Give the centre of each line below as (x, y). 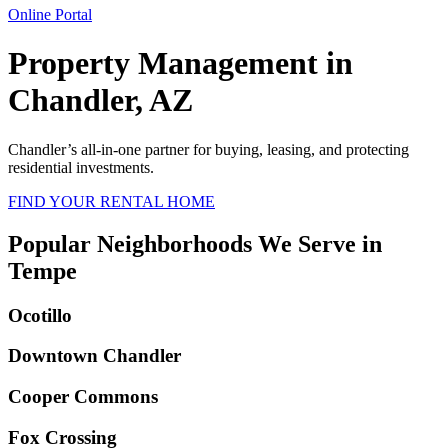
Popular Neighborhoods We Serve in (195, 243)
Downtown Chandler (94, 356)
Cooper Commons (83, 397)
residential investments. (81, 167)
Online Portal (50, 14)
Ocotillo (40, 315)
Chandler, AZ (100, 100)
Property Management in (180, 63)
